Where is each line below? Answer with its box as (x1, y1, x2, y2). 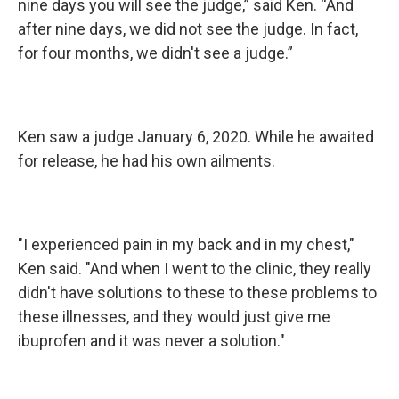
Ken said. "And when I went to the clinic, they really (18, 259, 371, 278)
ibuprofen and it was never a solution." (18, 331, 285, 350)
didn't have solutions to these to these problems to (18, 283, 377, 302)
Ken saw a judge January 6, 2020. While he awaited (18, 127, 374, 146)
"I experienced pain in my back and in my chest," (18, 235, 354, 254)
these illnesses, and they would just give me (18, 307, 330, 326)
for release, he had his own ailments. (18, 151, 275, 170)
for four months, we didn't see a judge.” (18, 44, 293, 62)
